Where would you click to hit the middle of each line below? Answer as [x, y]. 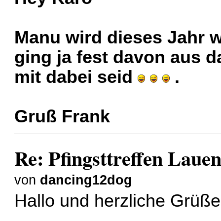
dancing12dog [86, 180]
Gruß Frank [62, 117]
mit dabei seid [76, 77]
